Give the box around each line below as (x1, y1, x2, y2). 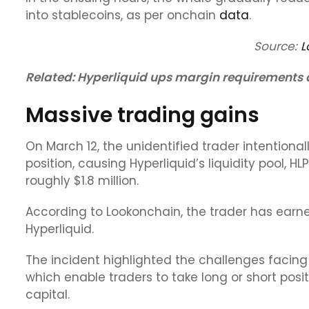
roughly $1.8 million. (26, 172, 139, 189)
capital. (26, 286, 70, 303)
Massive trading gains (26, 101, 259, 130)
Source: (253, 38, 301, 54)
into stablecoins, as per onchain (26, 7, 219, 23)
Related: (26, 69, 77, 86)
